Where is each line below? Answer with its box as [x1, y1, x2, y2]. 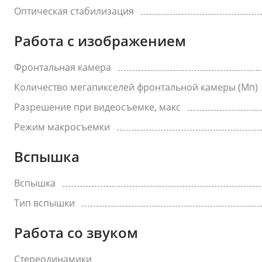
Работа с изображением [14, 31, 186, 50]
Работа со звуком [14, 223, 138, 242]
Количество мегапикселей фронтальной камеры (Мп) [14, 81, 258, 94]
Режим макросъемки [14, 120, 110, 133]
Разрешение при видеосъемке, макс [14, 101, 181, 113]
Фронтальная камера [14, 61, 111, 74]
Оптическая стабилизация [14, 5, 134, 18]
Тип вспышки [14, 196, 75, 209]
